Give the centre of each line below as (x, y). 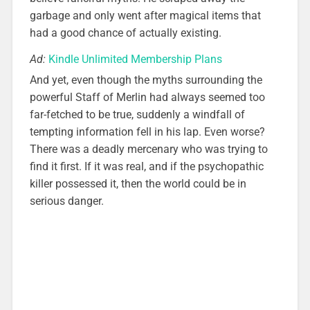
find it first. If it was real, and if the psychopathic (146, 166)
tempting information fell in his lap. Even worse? (147, 131)
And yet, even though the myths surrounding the (146, 80)
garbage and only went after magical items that (145, 15)
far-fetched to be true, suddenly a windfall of (137, 114)
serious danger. (66, 201)
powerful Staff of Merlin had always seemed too (147, 97)
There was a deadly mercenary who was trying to (148, 149)
